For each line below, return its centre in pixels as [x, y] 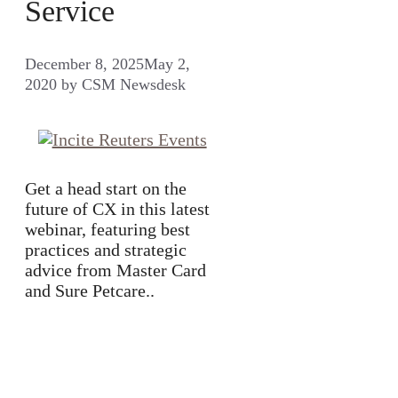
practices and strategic [106, 250]
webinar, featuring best [107, 230]
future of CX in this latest [117, 209]
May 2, [167, 64]
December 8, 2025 [84, 64]
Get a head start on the [106, 189]
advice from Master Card [115, 271]
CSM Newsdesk [134, 85]
